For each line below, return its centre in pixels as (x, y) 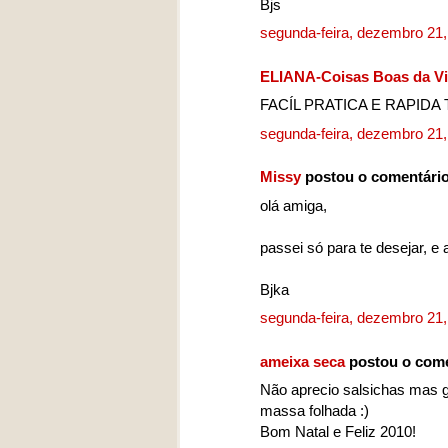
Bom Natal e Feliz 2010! (338, 432)
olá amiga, (293, 205)
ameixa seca (302, 361)
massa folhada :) (314, 411)
